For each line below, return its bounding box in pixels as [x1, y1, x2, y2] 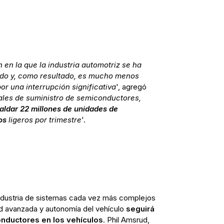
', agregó [115, 82, 146, 92]
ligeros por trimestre [6, 115, 81, 125]
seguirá [125, 204, 154, 214]
